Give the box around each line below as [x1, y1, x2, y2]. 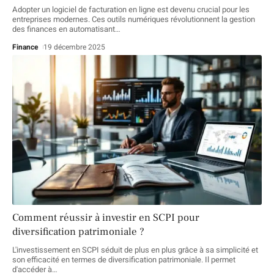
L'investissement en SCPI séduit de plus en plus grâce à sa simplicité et [12, 244, 258, 256]
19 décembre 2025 [43, 42, 106, 53]
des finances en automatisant [12, 23, 115, 35]
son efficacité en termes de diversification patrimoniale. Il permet [12, 254, 235, 266]
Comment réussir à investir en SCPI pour [12, 211, 199, 225]
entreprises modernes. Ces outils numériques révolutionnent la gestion [12, 13, 255, 26]
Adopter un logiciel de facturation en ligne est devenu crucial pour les [12, 4, 250, 16]
